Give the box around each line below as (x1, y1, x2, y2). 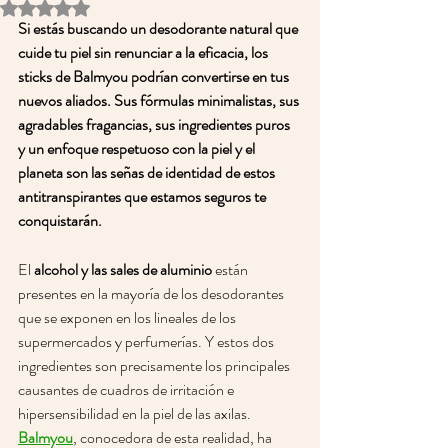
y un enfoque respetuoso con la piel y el (18, 137, 258, 160)
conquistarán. (18, 209, 105, 232)
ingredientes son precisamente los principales (18, 354, 293, 377)
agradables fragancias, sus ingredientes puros (18, 113, 293, 136)
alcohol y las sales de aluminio (34, 258, 212, 281)
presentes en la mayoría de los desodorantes (18, 282, 287, 305)
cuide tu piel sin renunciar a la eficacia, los (18, 41, 271, 64)
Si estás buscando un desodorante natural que (18, 17, 301, 40)
